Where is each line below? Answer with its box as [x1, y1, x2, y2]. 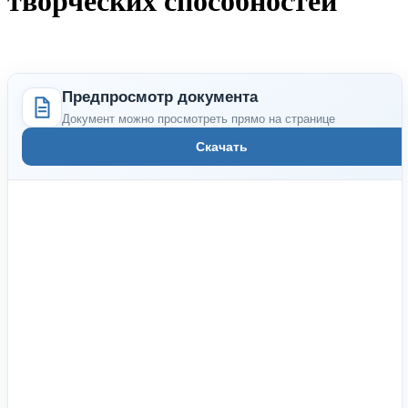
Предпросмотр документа [62, 87, 258, 106]
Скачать [195, 138, 248, 154]
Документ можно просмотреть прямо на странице [62, 111, 335, 126]
